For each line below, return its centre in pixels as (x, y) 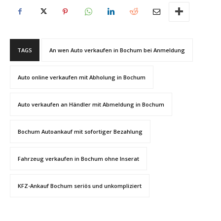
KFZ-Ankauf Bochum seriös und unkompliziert (80, 185)
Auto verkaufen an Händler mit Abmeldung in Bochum (91, 104)
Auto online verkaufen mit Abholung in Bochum (82, 77)
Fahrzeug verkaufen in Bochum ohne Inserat (78, 158)
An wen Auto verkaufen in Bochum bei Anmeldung (117, 50)
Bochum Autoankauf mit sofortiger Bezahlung (80, 131)
